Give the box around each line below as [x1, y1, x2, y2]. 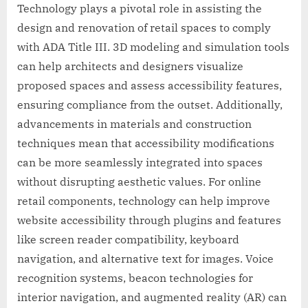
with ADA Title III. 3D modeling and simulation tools [17, 40, 289, 54]
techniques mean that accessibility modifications [17, 136, 274, 151]
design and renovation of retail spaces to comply [17, 21, 271, 35]
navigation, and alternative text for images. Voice [17, 252, 274, 266]
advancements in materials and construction [17, 117, 252, 131]
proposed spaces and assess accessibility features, [17, 78, 282, 93]
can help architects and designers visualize [17, 59, 243, 74]
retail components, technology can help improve [17, 194, 270, 208]
